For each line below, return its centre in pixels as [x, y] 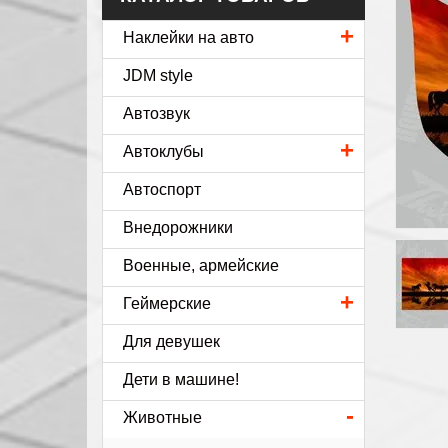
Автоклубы [163, 151]
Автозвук [156, 113]
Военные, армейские [201, 265]
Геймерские [167, 303]
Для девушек [171, 341]
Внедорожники [178, 227]
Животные [162, 417]
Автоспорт [162, 189]
